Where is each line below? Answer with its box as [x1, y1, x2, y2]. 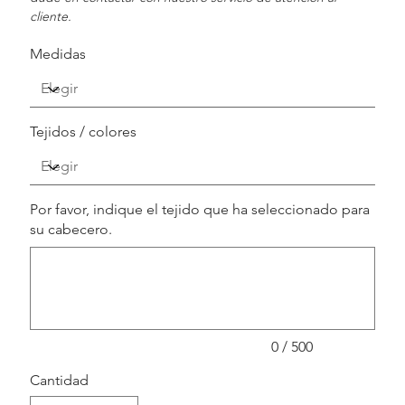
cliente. [30, 7, 72, 24]
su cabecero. [30, 220, 113, 238]
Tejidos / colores [30, 122, 137, 140]
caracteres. [29, 258, 76, 268]
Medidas [30, 44, 87, 62]
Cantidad [30, 371, 89, 389]
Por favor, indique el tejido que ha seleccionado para [30, 200, 371, 218]
